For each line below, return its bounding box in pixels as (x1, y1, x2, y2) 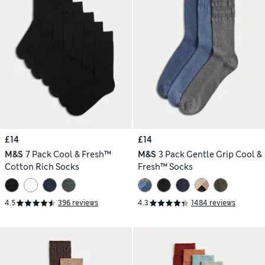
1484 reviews (191, 198, 235, 208)
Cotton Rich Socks (5, 161, 79, 172)
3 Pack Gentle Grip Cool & (158, 148, 262, 160)
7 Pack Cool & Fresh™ (25, 148, 111, 160)
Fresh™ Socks (138, 161, 193, 172)
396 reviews (58, 198, 98, 208)
